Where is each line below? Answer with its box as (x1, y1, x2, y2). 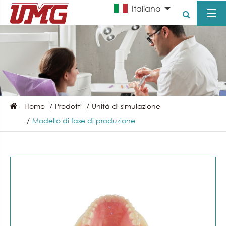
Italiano (132, 3, 160, 14)
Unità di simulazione (92, 101, 160, 111)
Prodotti (55, 101, 82, 111)
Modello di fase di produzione (32, 116, 135, 125)
